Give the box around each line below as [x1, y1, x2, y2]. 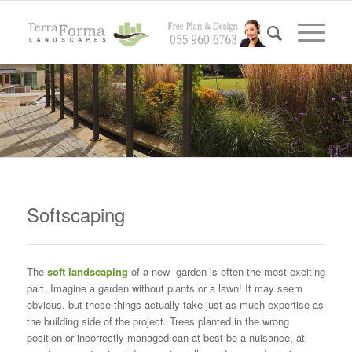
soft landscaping [46, 264, 128, 280]
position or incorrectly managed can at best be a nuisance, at [26, 330, 305, 346]
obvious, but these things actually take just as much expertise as [26, 297, 324, 313]
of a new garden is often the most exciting [127, 264, 325, 280]
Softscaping [26, 200, 125, 229]
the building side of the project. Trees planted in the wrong [26, 313, 289, 329]
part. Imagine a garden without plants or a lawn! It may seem [26, 280, 302, 296]
